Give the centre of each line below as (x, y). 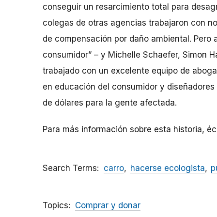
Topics (55, 206)
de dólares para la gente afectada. (110, 103)
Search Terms (70, 168)
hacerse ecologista (167, 168)
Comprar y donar (108, 206)
